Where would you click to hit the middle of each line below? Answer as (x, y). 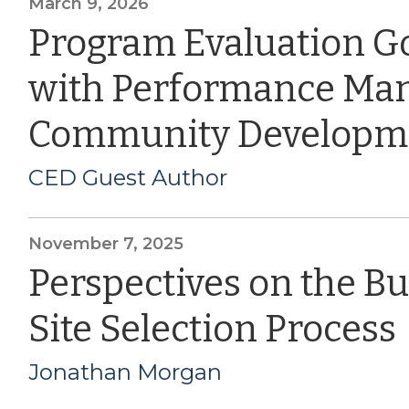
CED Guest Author (127, 177)
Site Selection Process (212, 329)
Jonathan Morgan (125, 372)
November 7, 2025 (105, 243)
